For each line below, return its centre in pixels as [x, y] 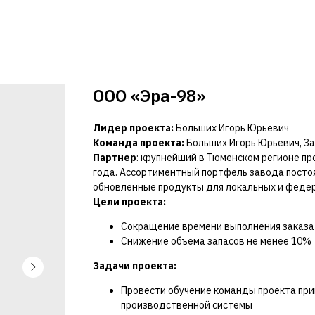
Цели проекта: [129, 202]
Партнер [115, 157]
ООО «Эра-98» [149, 96]
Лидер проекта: [134, 128]
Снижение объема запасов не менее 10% [216, 241]
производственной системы [187, 305]
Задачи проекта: [135, 266]
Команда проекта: [140, 143]
